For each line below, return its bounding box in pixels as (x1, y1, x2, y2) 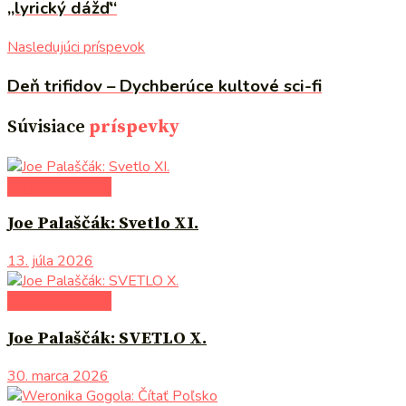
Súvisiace (7, 115, 85, 139)
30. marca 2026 (7, 365, 109, 386)
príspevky (89, 115, 179, 139)
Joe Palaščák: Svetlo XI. (7, 213, 198, 235)
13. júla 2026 (7, 251, 93, 272)
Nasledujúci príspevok (7, 36, 145, 57)
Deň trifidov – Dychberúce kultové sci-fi (7, 73, 322, 98)
